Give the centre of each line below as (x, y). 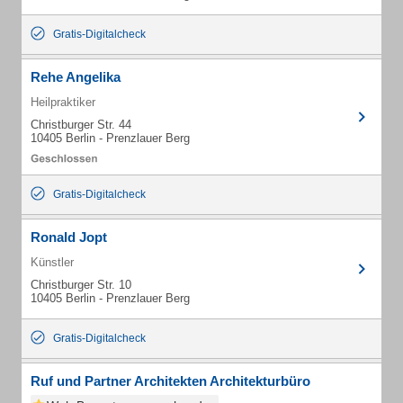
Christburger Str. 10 (81, 285)
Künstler (52, 262)
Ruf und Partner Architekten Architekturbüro (170, 381)
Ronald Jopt (69, 237)
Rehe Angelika (76, 77)
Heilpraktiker (63, 102)
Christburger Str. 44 (81, 125)
